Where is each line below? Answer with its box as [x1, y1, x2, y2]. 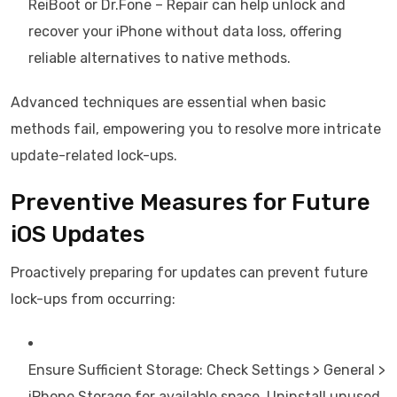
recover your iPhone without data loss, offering [28, 23, 342, 40]
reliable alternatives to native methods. [28, 50, 291, 66]
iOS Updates [11, 221, 144, 248]
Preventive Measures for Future [11, 189, 370, 216]
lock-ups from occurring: [11, 291, 175, 307]
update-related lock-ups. [11, 147, 177, 164]
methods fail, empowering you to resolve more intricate [11, 121, 381, 137]
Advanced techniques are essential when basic [11, 94, 326, 111]
